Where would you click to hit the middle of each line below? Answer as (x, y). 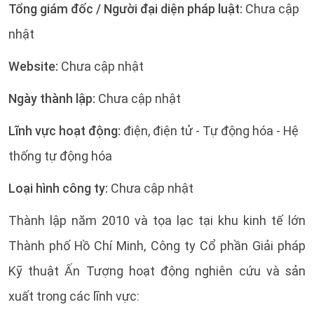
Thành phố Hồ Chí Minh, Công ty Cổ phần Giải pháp (157, 246)
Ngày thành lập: (53, 98)
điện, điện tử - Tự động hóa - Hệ (211, 131)
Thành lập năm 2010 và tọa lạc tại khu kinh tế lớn (157, 220)
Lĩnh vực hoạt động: (66, 131)
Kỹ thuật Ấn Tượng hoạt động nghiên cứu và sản (157, 271)
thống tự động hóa (60, 156)
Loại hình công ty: (58, 188)
